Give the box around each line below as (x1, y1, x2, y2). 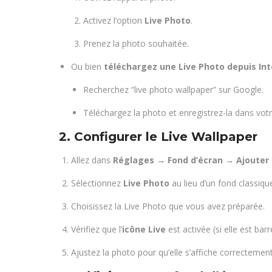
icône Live (122, 223, 166, 235)
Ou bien (71, 61, 104, 72)
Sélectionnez (71, 177, 123, 189)
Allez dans (71, 154, 113, 166)
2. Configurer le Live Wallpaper (59, 129, 257, 144)
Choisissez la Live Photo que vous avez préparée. (71, 200, 265, 212)
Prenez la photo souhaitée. (83, 38, 189, 49)
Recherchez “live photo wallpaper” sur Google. (83, 84, 263, 95)
